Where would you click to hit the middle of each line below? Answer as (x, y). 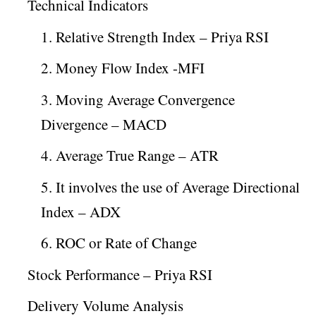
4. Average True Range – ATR (130, 155)
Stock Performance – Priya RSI (120, 274)
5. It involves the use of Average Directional (170, 187)
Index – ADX (81, 211)
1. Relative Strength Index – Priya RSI (155, 36)
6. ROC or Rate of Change (119, 243)
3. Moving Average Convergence (138, 99)
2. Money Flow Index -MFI (123, 68)
